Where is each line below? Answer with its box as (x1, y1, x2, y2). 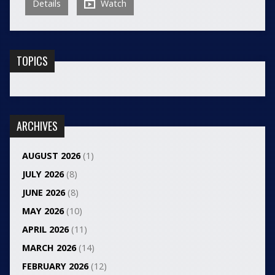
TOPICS (16, 52, 48, 69)
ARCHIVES (16, 117, 58, 134)
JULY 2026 (21, 168, 64, 180)
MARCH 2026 (21, 241, 76, 254)
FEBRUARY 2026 (21, 260, 88, 272)
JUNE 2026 (21, 186, 65, 198)
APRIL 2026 (21, 223, 69, 235)
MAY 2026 (21, 204, 64, 217)
